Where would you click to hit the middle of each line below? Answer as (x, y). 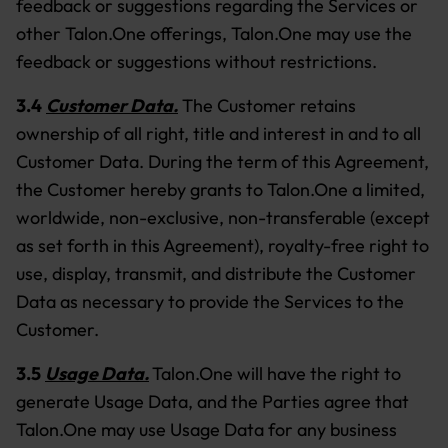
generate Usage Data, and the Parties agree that (212, 401)
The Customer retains (269, 105)
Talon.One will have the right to (276, 373)
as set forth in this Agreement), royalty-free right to (222, 245)
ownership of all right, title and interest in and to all (218, 133)
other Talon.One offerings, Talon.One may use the (214, 33)
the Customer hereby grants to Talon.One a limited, (220, 189)
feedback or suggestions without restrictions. (196, 61)
